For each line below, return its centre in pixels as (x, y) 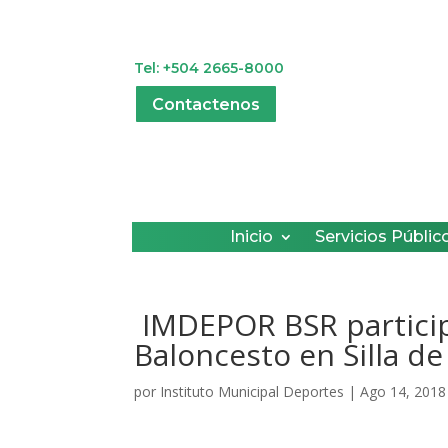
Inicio (251, 236)
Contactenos (206, 104)
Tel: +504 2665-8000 (209, 67)
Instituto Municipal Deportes (252, 391)
